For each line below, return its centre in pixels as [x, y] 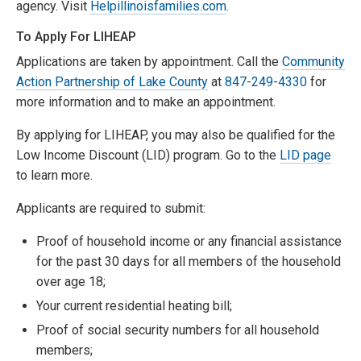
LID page [305, 155]
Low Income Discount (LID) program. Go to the [148, 155]
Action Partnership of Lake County [112, 82]
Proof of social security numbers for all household [178, 330]
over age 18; [71, 282]
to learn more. [54, 175]
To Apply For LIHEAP [76, 37]
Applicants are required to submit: [111, 208]
